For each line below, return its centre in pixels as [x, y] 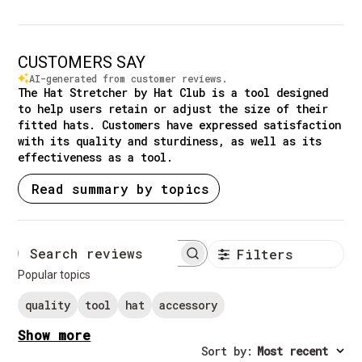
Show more [55, 335]
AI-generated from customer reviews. [128, 78]
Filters [265, 254]
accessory [189, 305]
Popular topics [55, 275]
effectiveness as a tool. [96, 157]
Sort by [223, 351]
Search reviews [168, 261]
